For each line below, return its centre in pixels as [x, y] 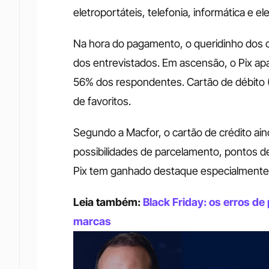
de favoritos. [103, 101]
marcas [92, 221]
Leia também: [108, 202]
